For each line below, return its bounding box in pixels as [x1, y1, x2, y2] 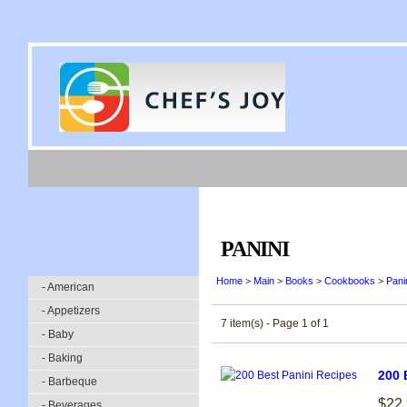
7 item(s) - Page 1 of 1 [221, 317, 329, 330]
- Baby [42, 328, 74, 341]
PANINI [221, 237, 289, 261]
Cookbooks [324, 275, 375, 286]
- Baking [42, 352, 83, 364]
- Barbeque [42, 375, 97, 388]
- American [42, 281, 94, 293]
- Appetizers [42, 304, 100, 317]
